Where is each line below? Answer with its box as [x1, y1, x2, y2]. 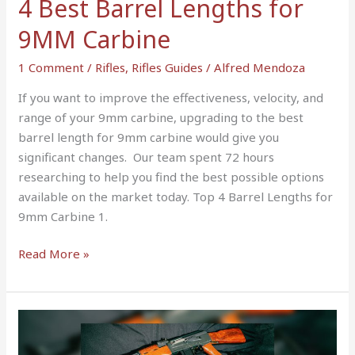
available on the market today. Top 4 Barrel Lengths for [18, 188, 334, 204]
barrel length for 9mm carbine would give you [18, 128, 280, 145]
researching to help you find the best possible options [18, 168, 325, 185]
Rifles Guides [132, 59, 204, 75]
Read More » [18, 246, 90, 262]
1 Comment [18, 59, 85, 75]
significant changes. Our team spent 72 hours [18, 148, 275, 165]
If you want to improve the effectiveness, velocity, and [18, 89, 324, 105]
